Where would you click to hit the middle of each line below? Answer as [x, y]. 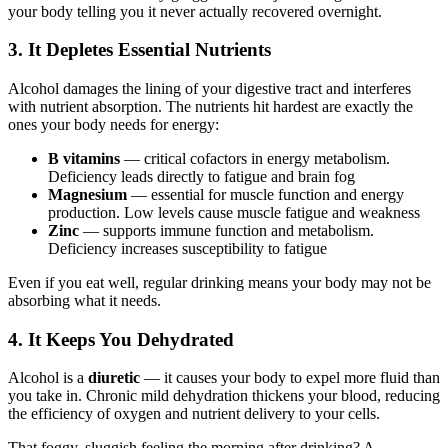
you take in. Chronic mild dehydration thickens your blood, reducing [224, 396]
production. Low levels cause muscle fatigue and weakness [234, 212]
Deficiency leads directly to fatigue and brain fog [201, 176]
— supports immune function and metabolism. [226, 230]
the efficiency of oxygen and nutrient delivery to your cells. [194, 414]
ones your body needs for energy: [113, 124]
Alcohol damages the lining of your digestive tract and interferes [209, 88]
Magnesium [87, 194]
